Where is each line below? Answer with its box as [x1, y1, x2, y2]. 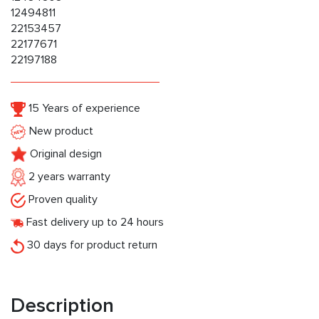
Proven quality [26, 192, 98, 207]
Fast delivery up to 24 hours [23, 215, 164, 230]
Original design [27, 147, 102, 162]
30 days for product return [24, 238, 157, 253]
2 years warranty [26, 169, 110, 184]
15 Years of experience [26, 101, 140, 116]
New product [26, 124, 93, 139]
